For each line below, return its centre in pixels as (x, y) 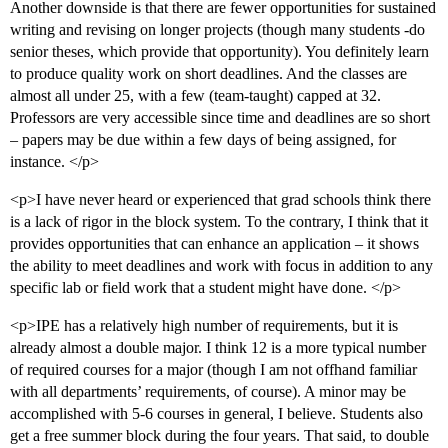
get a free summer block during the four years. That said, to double (219, 436)
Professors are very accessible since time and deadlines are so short (220, 118)
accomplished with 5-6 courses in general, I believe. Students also (216, 414)
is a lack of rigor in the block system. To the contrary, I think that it (219, 222)
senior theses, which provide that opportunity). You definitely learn (219, 52)
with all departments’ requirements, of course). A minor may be (208, 392)
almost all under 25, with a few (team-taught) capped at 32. (195, 96)
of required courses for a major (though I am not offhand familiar (213, 370)
